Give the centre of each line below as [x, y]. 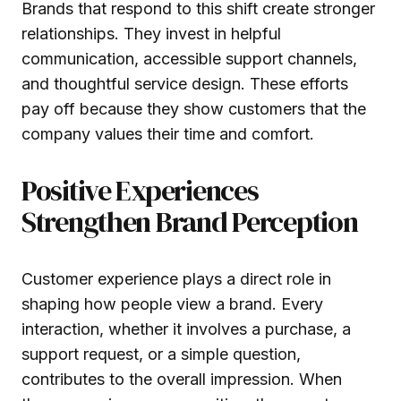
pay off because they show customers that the [194, 108]
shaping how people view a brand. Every [172, 303]
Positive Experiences [140, 190]
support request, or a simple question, [161, 354]
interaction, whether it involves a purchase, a [186, 328]
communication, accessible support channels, [189, 58]
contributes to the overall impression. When [182, 379]
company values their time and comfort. [168, 133]
